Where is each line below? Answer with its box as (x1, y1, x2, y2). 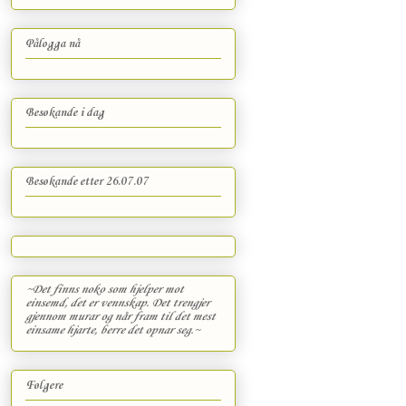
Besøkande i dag (25, 105, 104, 120)
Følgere (25, 378, 63, 392)
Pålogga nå (25, 36, 80, 51)
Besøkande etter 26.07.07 (25, 175, 149, 189)
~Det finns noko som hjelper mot (25, 283, 183, 297)
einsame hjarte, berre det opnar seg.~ (25, 324, 199, 338)
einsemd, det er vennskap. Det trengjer (25, 296, 209, 311)
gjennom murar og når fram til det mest (25, 310, 215, 324)
